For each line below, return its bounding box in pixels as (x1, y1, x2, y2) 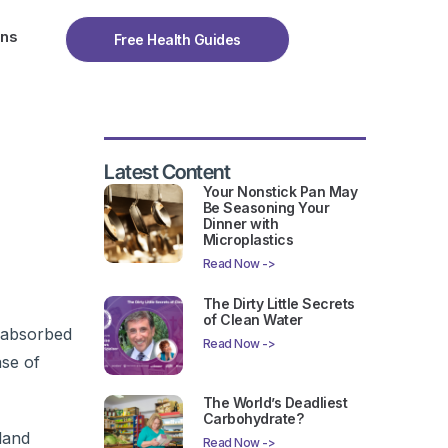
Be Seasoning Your (202, 199, 330, 217)
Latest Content (104, 160, 230, 185)
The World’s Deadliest (202, 393, 348, 411)
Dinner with (202, 215, 279, 233)
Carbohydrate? (202, 409, 304, 427)
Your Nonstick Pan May (202, 183, 358, 201)
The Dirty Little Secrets (202, 295, 355, 313)
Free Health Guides (113, 31, 241, 48)
